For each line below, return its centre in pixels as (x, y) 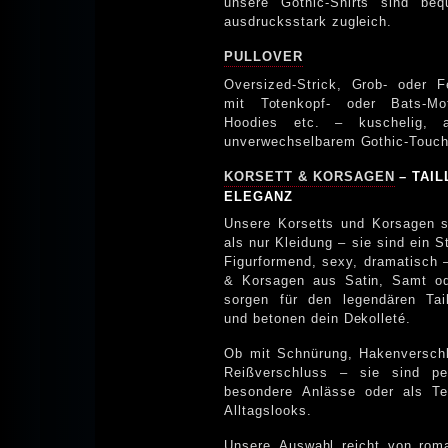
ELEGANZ (258, 196)
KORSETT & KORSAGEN (309, 176)
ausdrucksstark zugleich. (308, 21)
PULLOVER (263, 56)
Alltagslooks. (268, 410)
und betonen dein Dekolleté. (318, 318)
